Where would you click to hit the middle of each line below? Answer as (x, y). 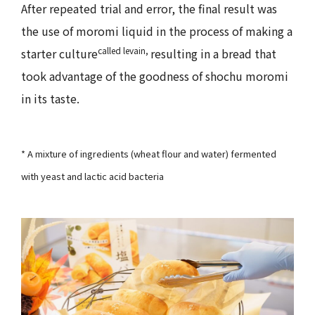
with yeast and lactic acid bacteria (92, 176)
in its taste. (50, 99)
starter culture (59, 54)
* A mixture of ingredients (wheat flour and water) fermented (149, 154)
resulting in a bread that (213, 54)
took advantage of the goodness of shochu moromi (155, 76)
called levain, (124, 51)
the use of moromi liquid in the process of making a (157, 31)
